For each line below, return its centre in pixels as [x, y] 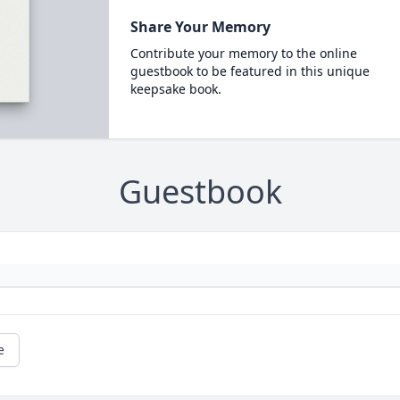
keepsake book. [175, 89]
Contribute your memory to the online [243, 53]
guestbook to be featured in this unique [250, 71]
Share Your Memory [200, 27]
